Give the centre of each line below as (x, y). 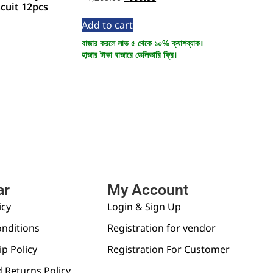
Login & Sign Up (144, 206)
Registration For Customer (168, 249)
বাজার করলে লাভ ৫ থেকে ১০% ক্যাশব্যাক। (143, 43)
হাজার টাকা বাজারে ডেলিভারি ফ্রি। (130, 54)
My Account (148, 190)
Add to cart (108, 25)
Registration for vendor (161, 228)
